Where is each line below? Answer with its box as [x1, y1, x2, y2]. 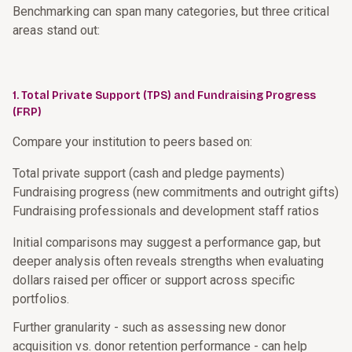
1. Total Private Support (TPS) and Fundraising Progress [13, 89, 316, 102]
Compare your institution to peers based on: [13, 134, 252, 149]
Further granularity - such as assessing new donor [13, 320, 286, 335]
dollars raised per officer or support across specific [13, 273, 295, 288]
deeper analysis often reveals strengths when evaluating [13, 254, 324, 269]
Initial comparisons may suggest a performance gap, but [13, 235, 321, 250]
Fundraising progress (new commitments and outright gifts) [13, 185, 339, 200]
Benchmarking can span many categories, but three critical [13, 4, 329, 19]
